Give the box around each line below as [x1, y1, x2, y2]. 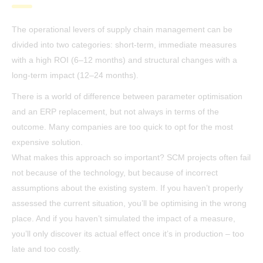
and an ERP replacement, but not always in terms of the [12, 107, 219, 117]
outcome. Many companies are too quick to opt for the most [12, 122, 233, 132]
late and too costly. [12, 244, 81, 254]
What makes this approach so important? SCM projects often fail [12, 153, 251, 163]
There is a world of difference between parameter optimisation [12, 92, 242, 102]
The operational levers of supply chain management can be [12, 25, 232, 35]
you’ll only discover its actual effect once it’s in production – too [12, 229, 244, 239]
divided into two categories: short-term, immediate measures [12, 40, 237, 50]
